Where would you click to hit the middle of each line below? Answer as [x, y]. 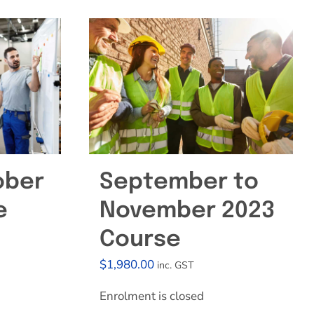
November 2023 [187, 211]
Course [140, 240]
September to [179, 183]
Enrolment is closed [152, 296]
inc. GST [176, 265]
